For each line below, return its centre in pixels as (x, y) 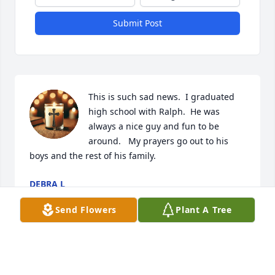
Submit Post (137, 23)
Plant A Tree (204, 210)
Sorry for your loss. (68, 258)
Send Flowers (86, 210)
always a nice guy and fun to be (154, 126)
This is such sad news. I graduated (161, 97)
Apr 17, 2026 (55, 196)
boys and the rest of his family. (93, 156)
